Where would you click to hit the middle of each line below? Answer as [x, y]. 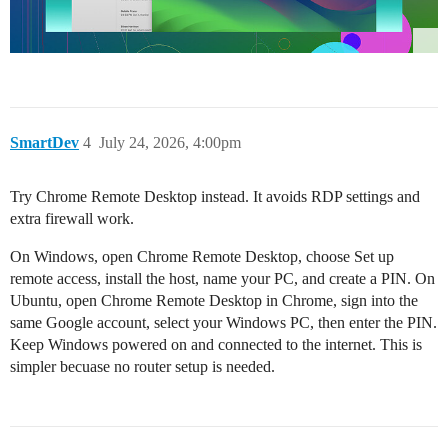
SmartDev [44, 142]
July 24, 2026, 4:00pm [170, 142]
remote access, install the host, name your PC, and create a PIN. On [222, 278]
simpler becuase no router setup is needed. [142, 366]
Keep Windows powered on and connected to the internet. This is [216, 344]
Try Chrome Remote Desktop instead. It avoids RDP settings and [215, 196]
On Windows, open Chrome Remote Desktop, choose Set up [202, 256]
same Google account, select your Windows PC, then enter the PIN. [223, 322]
